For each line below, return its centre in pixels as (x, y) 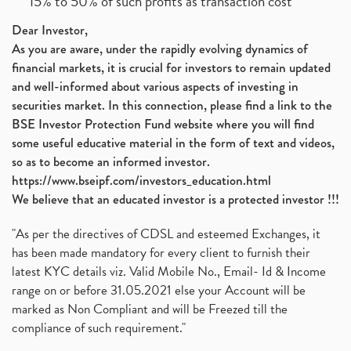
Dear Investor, (50, 30)
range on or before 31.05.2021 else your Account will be (159, 290)
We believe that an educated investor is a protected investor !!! (175, 199)
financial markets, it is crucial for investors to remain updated (171, 68)
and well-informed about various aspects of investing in (155, 87)
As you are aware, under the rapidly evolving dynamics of (160, 49)
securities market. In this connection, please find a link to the (172, 105)
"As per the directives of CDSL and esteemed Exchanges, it (166, 234)
